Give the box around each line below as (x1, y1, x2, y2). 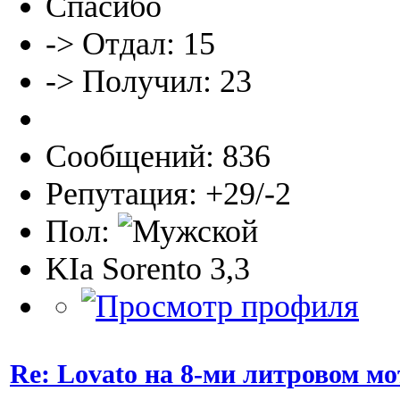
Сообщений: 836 (46, 138, 271, 175)
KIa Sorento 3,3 (46, 251, 250, 287)
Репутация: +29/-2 (46, 176, 291, 212)
